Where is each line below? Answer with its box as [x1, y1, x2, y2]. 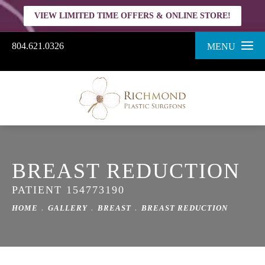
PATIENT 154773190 [12, 183, 125, 196]
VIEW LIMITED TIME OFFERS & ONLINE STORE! [34, 11, 231, 20]
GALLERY [48, 203, 88, 212]
